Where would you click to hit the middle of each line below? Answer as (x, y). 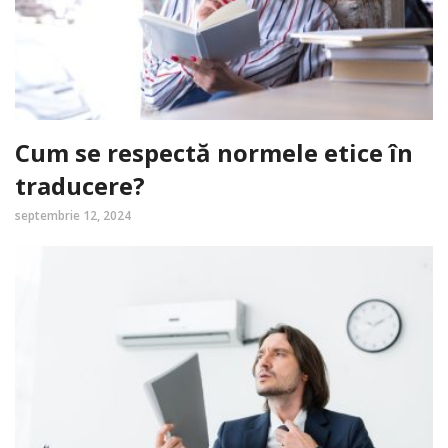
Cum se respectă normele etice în (214, 153)
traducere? (80, 186)
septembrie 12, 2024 (73, 216)
